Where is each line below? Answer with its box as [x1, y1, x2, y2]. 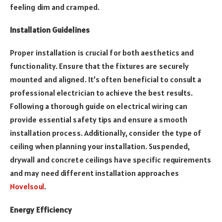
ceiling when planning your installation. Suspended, [10, 141, 190, 152]
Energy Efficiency [10, 204, 72, 215]
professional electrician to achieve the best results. [10, 88, 193, 98]
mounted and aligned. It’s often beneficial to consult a [10, 74, 202, 85]
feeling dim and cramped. [10, 2, 100, 12]
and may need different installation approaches [10, 168, 179, 178]
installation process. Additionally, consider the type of [10, 128, 202, 138]
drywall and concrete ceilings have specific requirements [10, 155, 212, 165]
